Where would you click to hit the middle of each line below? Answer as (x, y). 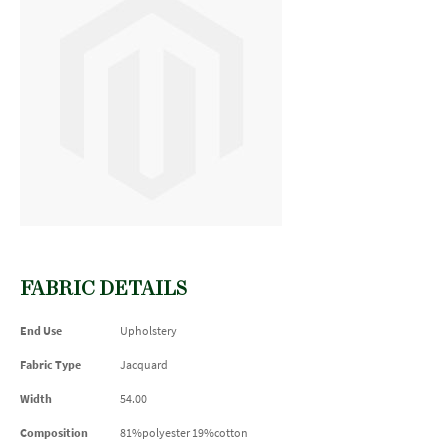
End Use (41, 330)
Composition (54, 432)
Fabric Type (50, 364)
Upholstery (148, 330)
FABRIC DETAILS (103, 290)
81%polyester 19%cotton (184, 432)
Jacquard (144, 364)
